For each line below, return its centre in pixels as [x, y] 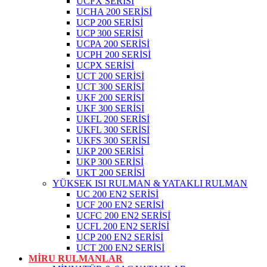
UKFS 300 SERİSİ [113, 141]
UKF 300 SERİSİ [110, 108]
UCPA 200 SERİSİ [113, 44]
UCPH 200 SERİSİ [114, 55]
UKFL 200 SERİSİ [113, 119]
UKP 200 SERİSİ [110, 151]
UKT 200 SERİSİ [111, 173]
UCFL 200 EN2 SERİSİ [123, 226]
